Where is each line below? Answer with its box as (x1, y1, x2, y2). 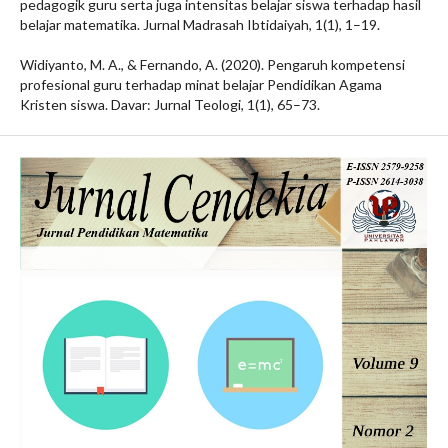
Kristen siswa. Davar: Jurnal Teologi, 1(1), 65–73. (20, 96, 320, 113)
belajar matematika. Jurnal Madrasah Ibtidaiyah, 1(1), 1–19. (20, 16, 380, 33)
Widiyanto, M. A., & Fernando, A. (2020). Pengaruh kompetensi (20, 56, 405, 73)
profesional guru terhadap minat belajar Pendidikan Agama (20, 76, 382, 93)
